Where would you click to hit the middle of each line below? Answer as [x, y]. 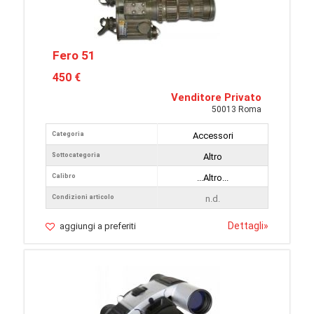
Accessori [213, 136]
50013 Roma [237, 109]
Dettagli [246, 226]
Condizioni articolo [83, 197]
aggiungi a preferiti [98, 226]
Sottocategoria [76, 155]
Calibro [64, 176]
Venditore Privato [216, 97]
